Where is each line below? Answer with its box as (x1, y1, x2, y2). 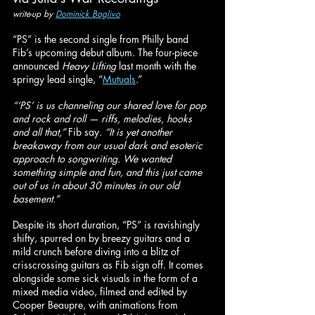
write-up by (13, 7, 56, 20)
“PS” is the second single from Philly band (13, 32, 191, 46)
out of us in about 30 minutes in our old (13, 178, 182, 192)
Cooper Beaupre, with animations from (13, 297, 181, 311)
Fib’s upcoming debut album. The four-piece (13, 45, 200, 59)
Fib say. (65, 124, 105, 139)
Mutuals (103, 72, 136, 86)
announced (13, 58, 62, 72)
